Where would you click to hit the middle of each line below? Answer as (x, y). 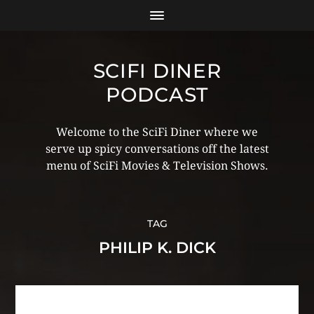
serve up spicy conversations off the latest (157, 149)
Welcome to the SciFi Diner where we (157, 132)
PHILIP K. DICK (157, 248)
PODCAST (157, 95)
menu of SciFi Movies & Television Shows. (157, 166)
